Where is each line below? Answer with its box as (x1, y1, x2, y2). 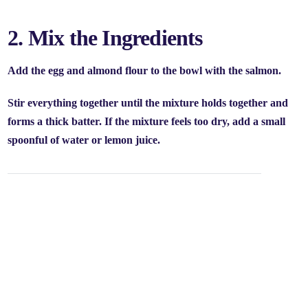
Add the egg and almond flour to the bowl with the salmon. (8, 65, 282, 77)
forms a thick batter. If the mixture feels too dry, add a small (8, 115, 286, 128)
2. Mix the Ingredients (8, 25, 203, 51)
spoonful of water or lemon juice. (8, 134, 161, 146)
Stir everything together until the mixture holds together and (8, 97, 289, 109)
